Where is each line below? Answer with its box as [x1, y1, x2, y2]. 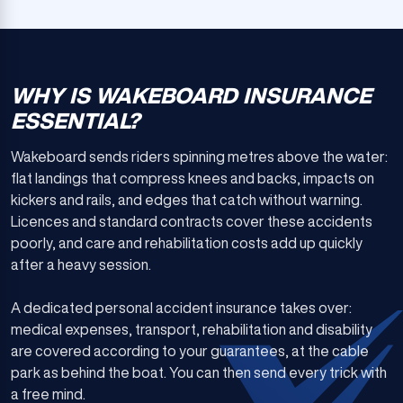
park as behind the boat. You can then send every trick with [11, 365, 387, 380]
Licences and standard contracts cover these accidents [11, 214, 372, 228]
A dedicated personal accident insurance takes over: [11, 300, 352, 315]
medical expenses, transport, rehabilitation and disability [11, 322, 372, 336]
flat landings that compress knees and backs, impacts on [11, 171, 374, 185]
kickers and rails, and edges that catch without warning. [11, 193, 363, 207]
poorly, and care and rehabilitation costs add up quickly [11, 236, 363, 250]
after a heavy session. [11, 257, 151, 272]
